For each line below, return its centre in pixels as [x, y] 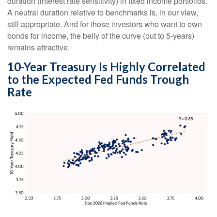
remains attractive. [39, 47]
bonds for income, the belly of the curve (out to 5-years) [101, 36]
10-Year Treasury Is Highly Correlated [106, 67]
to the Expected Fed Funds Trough [98, 79]
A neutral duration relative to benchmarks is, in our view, [103, 13]
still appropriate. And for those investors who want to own [105, 24]
